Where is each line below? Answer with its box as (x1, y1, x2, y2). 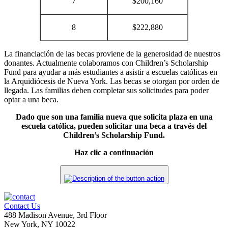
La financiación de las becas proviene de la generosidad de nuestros (4, 49, 220, 58)
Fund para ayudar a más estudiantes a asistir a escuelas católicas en (4, 67, 217, 76)
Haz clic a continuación (74, 148, 154, 157)
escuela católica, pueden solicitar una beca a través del (21, 121, 207, 130)
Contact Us (4, 201, 40, 210)
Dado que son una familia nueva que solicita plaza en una (15, 112, 213, 121)
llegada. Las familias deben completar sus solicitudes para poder (4, 85, 209, 95)
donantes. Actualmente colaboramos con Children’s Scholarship (4, 58, 208, 67)
